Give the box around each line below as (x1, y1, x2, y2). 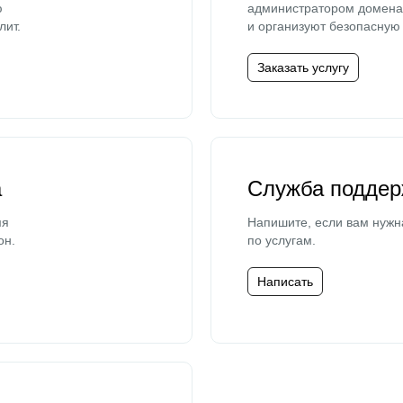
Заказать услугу (257, 60, 349, 75)
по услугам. (247, 233, 316, 247)
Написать (257, 274, 313, 289)
